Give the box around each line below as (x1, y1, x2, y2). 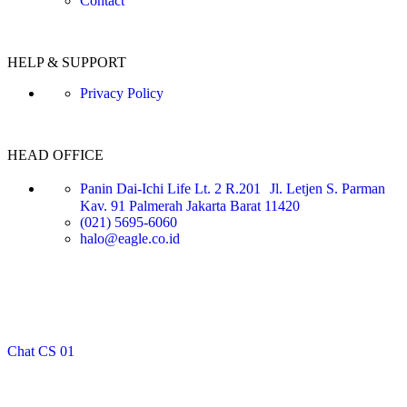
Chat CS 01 (7, 342, 74, 359)
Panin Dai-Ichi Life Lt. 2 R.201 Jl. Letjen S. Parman (80, 180, 385, 196)
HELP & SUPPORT (7, 54, 126, 70)
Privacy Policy (80, 84, 164, 101)
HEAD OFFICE (7, 146, 104, 163)
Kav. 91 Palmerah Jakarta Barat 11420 (80, 197, 300, 213)
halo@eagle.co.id (80, 230, 180, 246)
